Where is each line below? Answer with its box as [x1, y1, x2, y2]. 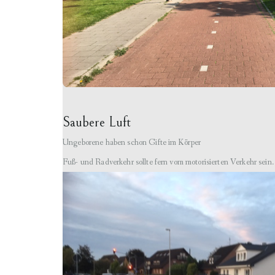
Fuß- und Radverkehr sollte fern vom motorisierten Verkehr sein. [63, 156, 274, 168]
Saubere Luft [63, 114, 131, 130]
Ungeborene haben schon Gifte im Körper [63, 136, 201, 148]
